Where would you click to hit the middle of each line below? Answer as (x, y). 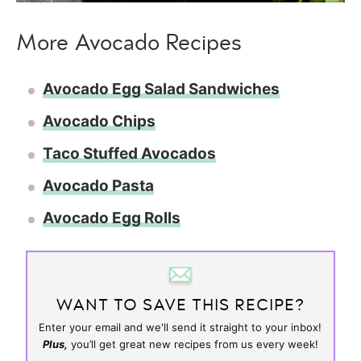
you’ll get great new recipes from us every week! (193, 344)
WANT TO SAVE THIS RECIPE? (180, 305)
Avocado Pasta (98, 185)
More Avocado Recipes (129, 43)
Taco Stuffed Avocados (129, 153)
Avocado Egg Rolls (112, 218)
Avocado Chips (99, 121)
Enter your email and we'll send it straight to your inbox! (180, 327)
